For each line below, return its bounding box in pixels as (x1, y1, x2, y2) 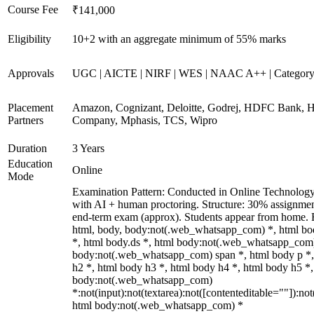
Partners (8, 114, 43, 126)
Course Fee (8, 4, 58, 15)
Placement (8, 102, 53, 114)
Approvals (8, 67, 54, 79)
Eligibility (8, 33, 51, 45)
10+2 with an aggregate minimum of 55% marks (72, 33, 286, 45)
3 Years (72, 142, 104, 154)
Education (8, 158, 53, 170)
